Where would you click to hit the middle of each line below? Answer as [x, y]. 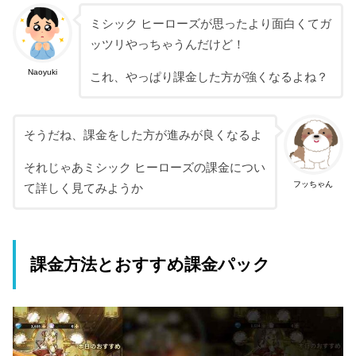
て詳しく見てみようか [83, 189]
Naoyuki [43, 72]
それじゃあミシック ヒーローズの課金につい [144, 168]
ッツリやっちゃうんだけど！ [167, 45]
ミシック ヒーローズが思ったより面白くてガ [210, 24]
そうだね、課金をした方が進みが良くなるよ [143, 135]
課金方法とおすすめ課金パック [150, 265]
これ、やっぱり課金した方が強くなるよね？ [209, 77]
